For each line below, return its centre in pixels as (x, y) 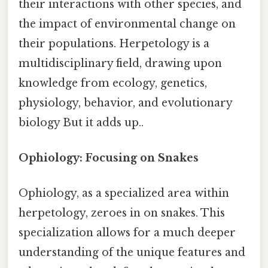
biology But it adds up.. (81, 122)
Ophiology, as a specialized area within (124, 194)
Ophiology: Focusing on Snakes (109, 158)
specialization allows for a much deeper (127, 233)
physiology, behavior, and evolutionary (125, 103)
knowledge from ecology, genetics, (113, 83)
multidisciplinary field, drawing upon (120, 63)
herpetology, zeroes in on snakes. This (122, 213)
